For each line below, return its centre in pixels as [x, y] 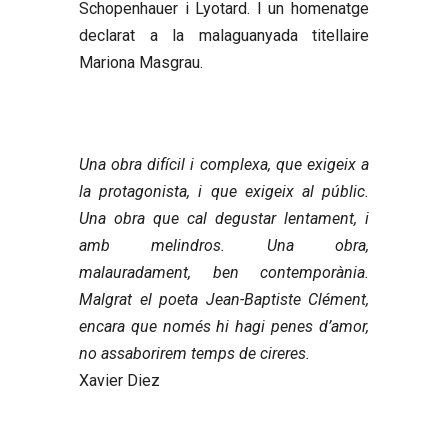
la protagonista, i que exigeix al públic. [224, 191]
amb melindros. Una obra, [224, 245]
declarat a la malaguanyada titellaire [224, 35]
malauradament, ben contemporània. [224, 272]
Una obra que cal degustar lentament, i [224, 218]
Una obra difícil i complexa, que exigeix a [224, 164]
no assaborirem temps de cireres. [194, 353]
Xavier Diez [119, 380]
